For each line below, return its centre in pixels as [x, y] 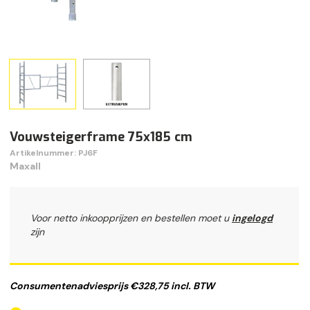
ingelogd [252, 218]
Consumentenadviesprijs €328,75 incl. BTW [112, 286]
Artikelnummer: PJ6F [54, 153]
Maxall [25, 166]
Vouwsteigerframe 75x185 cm [101, 137]
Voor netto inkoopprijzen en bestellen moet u [131, 218]
